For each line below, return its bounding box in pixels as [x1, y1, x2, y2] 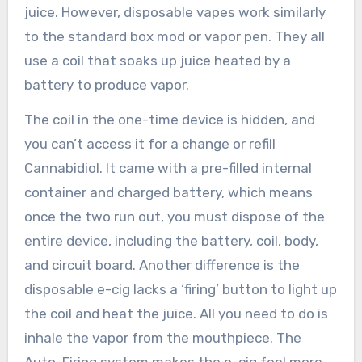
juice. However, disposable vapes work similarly [23, 4, 326, 21]
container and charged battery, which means [23, 184, 313, 201]
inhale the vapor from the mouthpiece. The [23, 330, 301, 347]
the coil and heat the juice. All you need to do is [23, 305, 328, 322]
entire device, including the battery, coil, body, [23, 233, 318, 250]
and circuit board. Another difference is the [23, 257, 300, 274]
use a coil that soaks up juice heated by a [23, 53, 291, 69]
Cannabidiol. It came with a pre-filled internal [23, 160, 312, 177]
